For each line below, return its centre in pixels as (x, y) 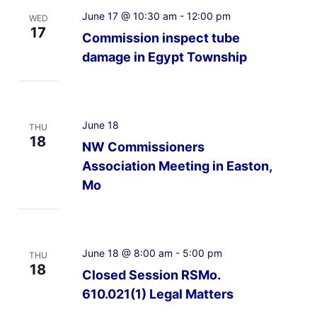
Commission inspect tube (161, 38)
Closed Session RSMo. (151, 275)
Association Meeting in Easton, (177, 166)
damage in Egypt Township (164, 57)
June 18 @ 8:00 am (127, 253)
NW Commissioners (143, 147)
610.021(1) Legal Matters (157, 294)
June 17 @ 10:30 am (129, 16)
